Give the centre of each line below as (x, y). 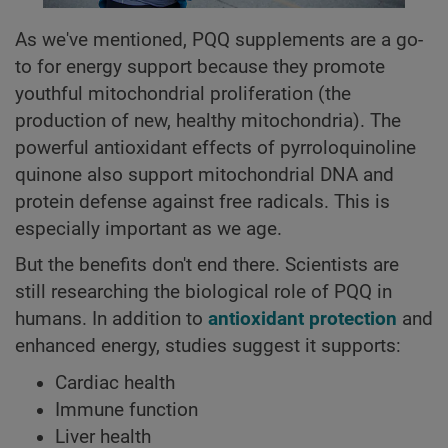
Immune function (126, 409)
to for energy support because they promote (200, 66)
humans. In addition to (111, 319)
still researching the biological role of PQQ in (203, 292)
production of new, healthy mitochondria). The (208, 120)
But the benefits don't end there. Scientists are (207, 265)
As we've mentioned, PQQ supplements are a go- (219, 39)
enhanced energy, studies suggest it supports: (208, 346)
